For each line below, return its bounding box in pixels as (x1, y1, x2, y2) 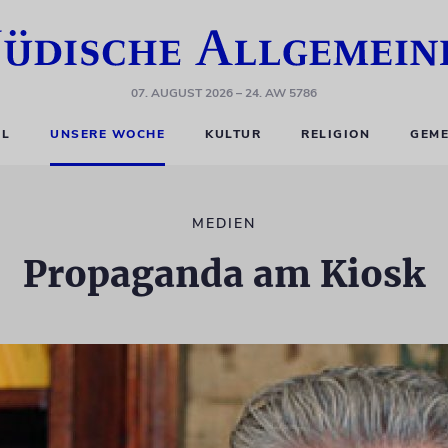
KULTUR (205, 126, 262, 142)
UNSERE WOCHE (50, 126, 166, 142)
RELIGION (301, 126, 371, 142)
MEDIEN (192, 214, 256, 233)
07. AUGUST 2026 (131, 85, 233, 101)
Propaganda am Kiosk (23, 252, 425, 297)
